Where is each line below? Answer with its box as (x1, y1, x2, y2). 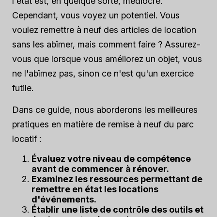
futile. (12, 83, 33, 93)
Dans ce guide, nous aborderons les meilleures (12, 105, 198, 115)
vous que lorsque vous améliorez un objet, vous (12, 54, 202, 64)
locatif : (12, 134, 41, 144)
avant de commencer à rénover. (31, 164, 169, 174)
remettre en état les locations (31, 184, 158, 194)
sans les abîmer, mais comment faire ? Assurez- (12, 39, 201, 49)
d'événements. (31, 194, 96, 204)
